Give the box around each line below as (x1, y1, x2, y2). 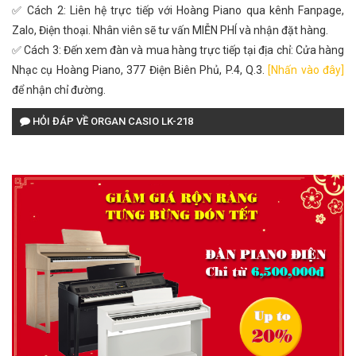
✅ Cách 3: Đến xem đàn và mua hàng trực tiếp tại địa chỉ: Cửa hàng (12, 44, 344, 56)
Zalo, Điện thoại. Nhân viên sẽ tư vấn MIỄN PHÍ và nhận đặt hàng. (12, 24, 328, 37)
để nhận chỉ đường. (12, 83, 106, 96)
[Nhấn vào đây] (268, 64, 345, 76)
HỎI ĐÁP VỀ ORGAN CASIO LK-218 (30, 115, 193, 127)
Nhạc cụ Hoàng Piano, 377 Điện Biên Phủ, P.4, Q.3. (12, 64, 269, 76)
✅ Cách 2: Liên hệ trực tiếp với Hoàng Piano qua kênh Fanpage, (12, 4, 344, 17)
